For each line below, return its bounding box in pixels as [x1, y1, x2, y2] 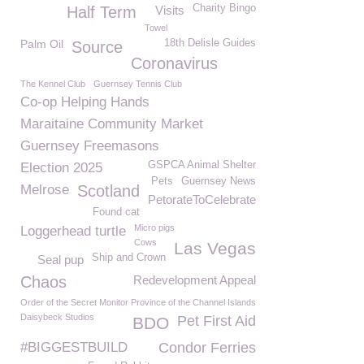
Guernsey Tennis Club [93, 79, 182, 89]
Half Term [67, 3, 136, 21]
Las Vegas [174, 239, 256, 258]
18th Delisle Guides [164, 37, 256, 49]
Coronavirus [131, 54, 218, 72]
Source [71, 38, 123, 56]
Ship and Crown [92, 252, 166, 263]
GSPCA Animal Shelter [148, 159, 256, 171]
